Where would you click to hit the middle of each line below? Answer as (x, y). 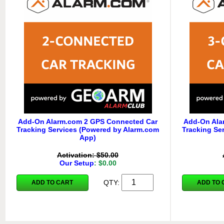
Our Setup (76, 163)
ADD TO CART (52, 183)
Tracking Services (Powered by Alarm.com (88, 129)
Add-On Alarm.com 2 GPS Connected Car (88, 121)
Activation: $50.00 (88, 155)
